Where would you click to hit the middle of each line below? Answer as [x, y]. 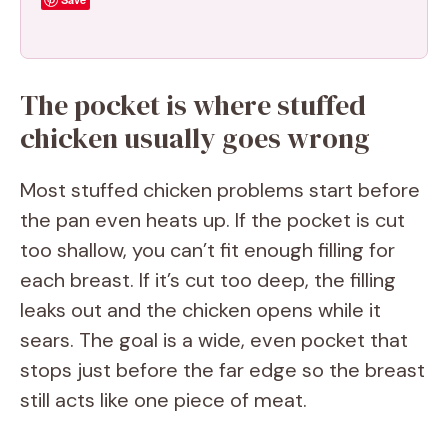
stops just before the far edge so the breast [222, 369]
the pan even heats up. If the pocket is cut [212, 219]
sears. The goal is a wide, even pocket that [214, 339]
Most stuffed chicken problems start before [220, 189]
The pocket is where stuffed [193, 104]
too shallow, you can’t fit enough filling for [207, 249]
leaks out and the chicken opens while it [200, 309]
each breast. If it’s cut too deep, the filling [208, 279]
